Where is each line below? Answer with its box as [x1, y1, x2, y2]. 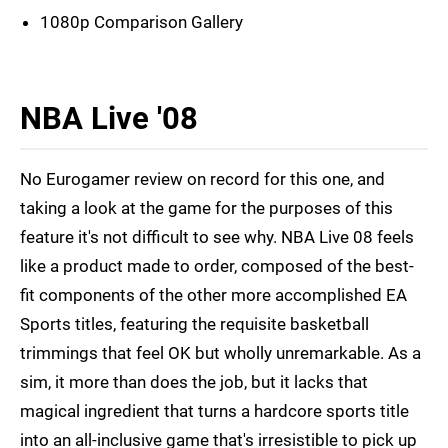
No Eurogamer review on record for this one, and [20, 169, 385, 190]
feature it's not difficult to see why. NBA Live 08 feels [20, 227, 414, 248]
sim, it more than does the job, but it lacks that [20, 372, 368, 393]
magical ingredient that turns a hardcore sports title [20, 401, 409, 422]
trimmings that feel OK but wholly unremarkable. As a [20, 343, 421, 364]
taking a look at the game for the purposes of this [20, 198, 393, 219]
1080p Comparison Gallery [40, 12, 243, 33]
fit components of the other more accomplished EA [20, 285, 407, 306]
